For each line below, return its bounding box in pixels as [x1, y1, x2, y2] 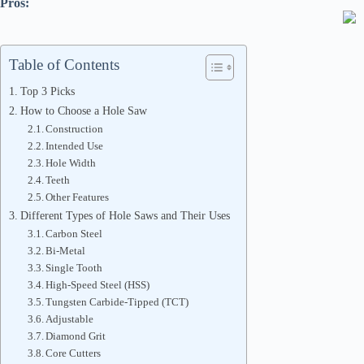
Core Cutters [45, 347, 102, 359]
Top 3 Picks [19, 84, 75, 97]
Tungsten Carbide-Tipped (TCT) [45, 296, 189, 308]
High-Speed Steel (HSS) [45, 279, 150, 291]
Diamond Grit [45, 330, 106, 342]
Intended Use [45, 140, 104, 152]
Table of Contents [9, 56, 119, 73]
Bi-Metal [45, 245, 86, 257]
